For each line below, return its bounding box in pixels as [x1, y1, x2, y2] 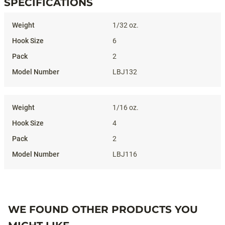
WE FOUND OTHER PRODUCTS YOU [8, 203, 198, 215]
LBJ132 [113, 68, 137, 76]
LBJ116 [113, 150, 137, 158]
